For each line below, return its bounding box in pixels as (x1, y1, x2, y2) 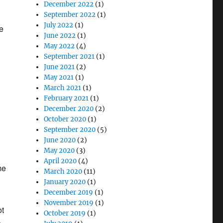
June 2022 (44, 31, 76, 40)
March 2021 (44, 84, 82, 92)
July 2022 (44, 21, 74, 29)
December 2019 (44, 188, 94, 197)
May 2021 (44, 73, 74, 82)
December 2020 (44, 105, 94, 113)
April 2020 (44, 157, 77, 165)
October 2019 (44, 209, 86, 218)
